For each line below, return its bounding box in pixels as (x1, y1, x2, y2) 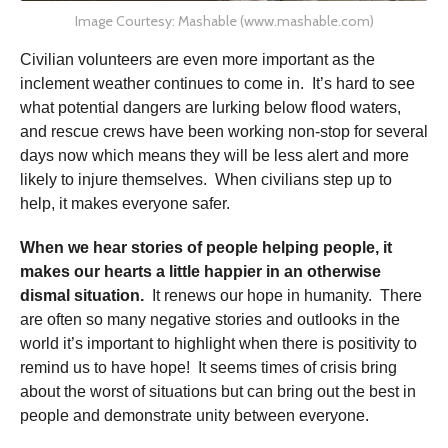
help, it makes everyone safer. (20, 194, 230, 212)
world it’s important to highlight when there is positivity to (20, 334, 417, 352)
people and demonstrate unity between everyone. (20, 406, 369, 424)
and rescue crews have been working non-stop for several (20, 122, 428, 140)
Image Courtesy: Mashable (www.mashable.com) (74, 11, 374, 30)
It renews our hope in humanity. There (144, 286, 422, 304)
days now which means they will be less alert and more (20, 146, 409, 164)
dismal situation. (20, 286, 144, 304)
